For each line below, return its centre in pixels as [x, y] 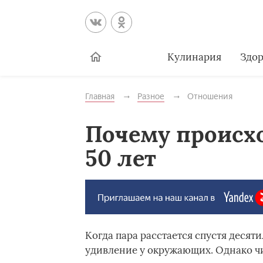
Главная [100, 97]
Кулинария [194, 57]
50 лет [120, 158]
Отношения [210, 97]
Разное [151, 97]
